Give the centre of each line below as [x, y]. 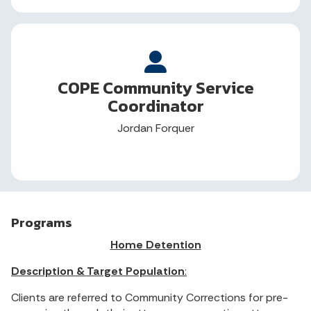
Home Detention [155, 245]
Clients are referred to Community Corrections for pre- [150, 298]
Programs [42, 223]
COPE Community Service [155, 88]
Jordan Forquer [155, 128]
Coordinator [155, 106]
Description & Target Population [98, 271]
